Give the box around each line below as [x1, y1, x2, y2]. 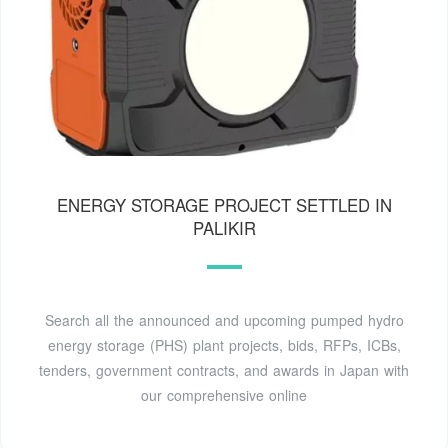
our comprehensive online [141, 384, 307, 405]
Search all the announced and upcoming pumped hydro [44, 309, 404, 330]
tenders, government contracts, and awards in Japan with [39, 359, 409, 380]
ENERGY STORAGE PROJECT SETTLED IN [56, 192, 392, 217]
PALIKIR [192, 215, 256, 240]
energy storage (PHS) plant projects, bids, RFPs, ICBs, [47, 334, 401, 355]
